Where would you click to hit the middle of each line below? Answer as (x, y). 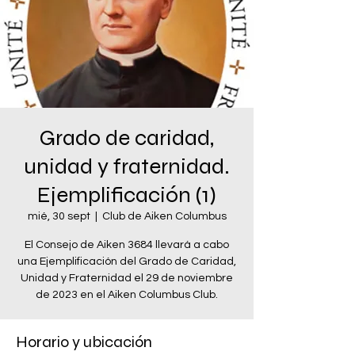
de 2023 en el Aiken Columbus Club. (127, 295)
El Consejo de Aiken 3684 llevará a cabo (127, 245)
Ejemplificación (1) (127, 195)
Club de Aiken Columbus (164, 216)
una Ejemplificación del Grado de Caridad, (127, 261)
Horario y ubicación (84, 342)
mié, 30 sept (59, 216)
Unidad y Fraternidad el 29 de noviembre (127, 278)
